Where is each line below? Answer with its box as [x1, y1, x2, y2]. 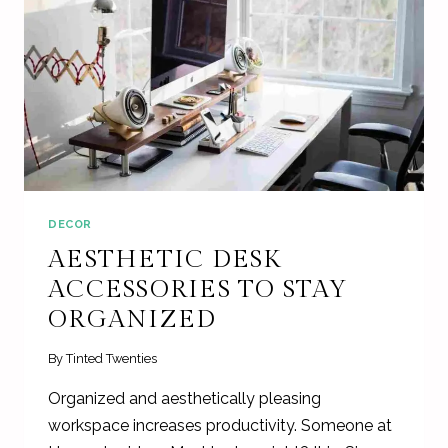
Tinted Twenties [66, 350, 158, 366]
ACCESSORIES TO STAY [48, 274, 348, 304]
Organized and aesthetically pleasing [48, 388, 321, 408]
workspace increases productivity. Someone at [48, 415, 392, 435]
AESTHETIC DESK [48, 244, 282, 274]
